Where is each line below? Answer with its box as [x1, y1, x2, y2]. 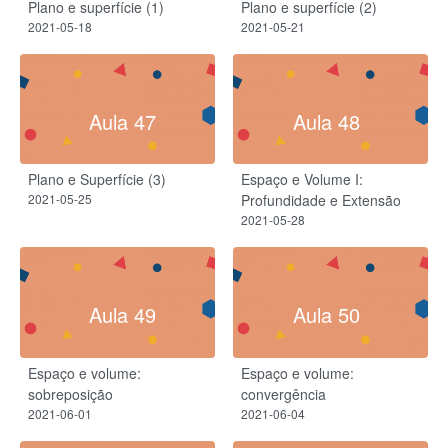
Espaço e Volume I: [241, 169, 363, 190]
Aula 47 [88, 106, 156, 136]
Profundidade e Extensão [241, 190, 401, 211]
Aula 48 [292, 106, 360, 136]
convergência [241, 384, 326, 405]
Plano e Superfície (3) [28, 169, 166, 190]
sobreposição [28, 384, 113, 405]
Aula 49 [88, 300, 156, 330]
